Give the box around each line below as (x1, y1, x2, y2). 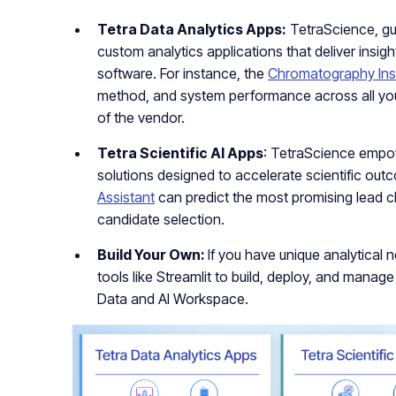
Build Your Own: (97, 246, 208, 264)
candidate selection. (97, 210, 225, 229)
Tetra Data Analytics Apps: (97, 20, 286, 39)
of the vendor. (97, 109, 185, 127)
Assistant (97, 188, 155, 207)
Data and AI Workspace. (97, 290, 248, 308)
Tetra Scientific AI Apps (97, 144, 263, 163)
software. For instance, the (97, 65, 268, 83)
